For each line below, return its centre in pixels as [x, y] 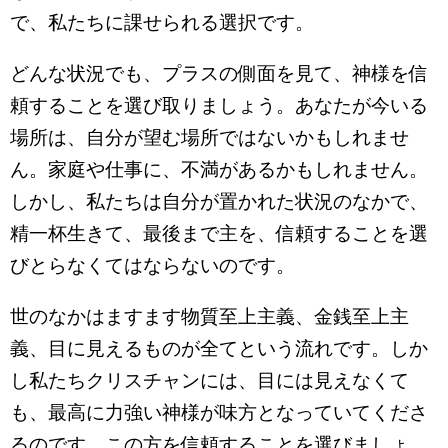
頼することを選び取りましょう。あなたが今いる [219, 105]
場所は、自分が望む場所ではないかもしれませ [209, 137]
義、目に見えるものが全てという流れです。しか [219, 348]
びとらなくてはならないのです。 [152, 265]
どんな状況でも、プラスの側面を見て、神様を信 [219, 73]
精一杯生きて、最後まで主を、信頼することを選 [219, 233]
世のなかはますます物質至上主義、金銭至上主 [209, 316]
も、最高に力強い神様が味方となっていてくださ [219, 412]
